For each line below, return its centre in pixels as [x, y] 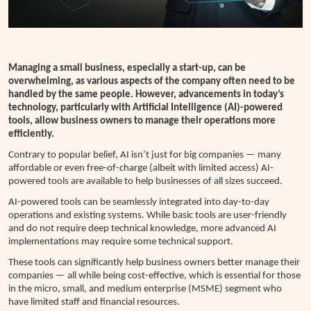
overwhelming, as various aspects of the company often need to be [152, 81]
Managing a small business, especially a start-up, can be [127, 68]
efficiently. [31, 134]
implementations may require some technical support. [121, 242]
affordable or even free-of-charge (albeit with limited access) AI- [141, 168]
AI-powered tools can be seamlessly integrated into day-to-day [139, 202]
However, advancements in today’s [210, 94]
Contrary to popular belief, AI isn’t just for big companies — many [145, 155]
